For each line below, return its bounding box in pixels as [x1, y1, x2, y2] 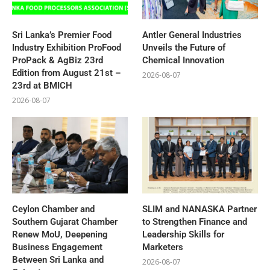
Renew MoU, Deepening [12, 229, 108, 240]
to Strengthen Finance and [142, 216, 248, 228]
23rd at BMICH [12, 80, 72, 91]
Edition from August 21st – [12, 67, 121, 78]
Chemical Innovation [142, 54, 225, 66]
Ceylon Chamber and [12, 204, 95, 215]
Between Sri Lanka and [12, 254, 104, 266]
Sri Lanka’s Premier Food [12, 29, 111, 40]
